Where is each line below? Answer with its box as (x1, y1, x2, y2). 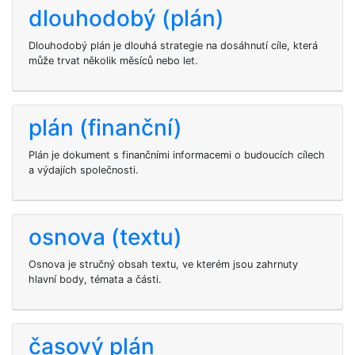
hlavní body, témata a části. (29, 273, 162, 285)
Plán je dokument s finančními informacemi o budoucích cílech (29, 149, 325, 161)
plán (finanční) (29, 114, 182, 141)
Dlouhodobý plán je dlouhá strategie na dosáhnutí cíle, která (29, 40, 318, 52)
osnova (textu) (29, 223, 182, 250)
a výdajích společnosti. (29, 164, 139, 176)
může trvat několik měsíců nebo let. (29, 55, 198, 67)
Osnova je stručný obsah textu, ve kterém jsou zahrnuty (29, 258, 298, 270)
